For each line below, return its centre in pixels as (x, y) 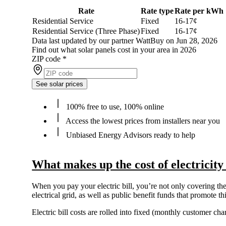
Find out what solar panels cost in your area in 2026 (114, 50)
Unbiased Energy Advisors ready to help (130, 135)
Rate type (157, 11)
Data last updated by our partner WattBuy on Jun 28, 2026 (125, 41)
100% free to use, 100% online (114, 107)
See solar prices (60, 84)
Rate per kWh (199, 11)
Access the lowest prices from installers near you (142, 121)
